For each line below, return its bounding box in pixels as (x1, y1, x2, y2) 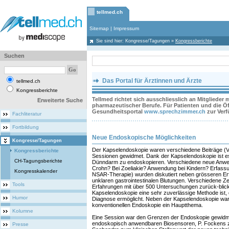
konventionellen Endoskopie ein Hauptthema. (92, 202, 203, 208)
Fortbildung (12, 124, 39, 130)
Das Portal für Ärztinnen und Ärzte (101, 77, 202, 84)
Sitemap (89, 26, 109, 31)
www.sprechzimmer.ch (144, 108, 205, 114)
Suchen (4, 53, 25, 59)
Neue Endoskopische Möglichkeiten (92, 134, 196, 141)
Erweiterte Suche (37, 97, 83, 103)
